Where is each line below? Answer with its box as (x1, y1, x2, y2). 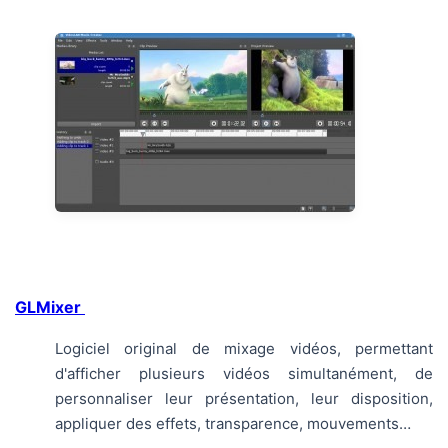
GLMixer (15, 297, 85, 317)
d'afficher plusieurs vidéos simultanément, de (55, 364, 433, 383)
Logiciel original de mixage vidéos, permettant (55, 339, 433, 358)
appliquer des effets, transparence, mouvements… (55, 414, 411, 433)
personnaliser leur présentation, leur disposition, (55, 389, 433, 408)
